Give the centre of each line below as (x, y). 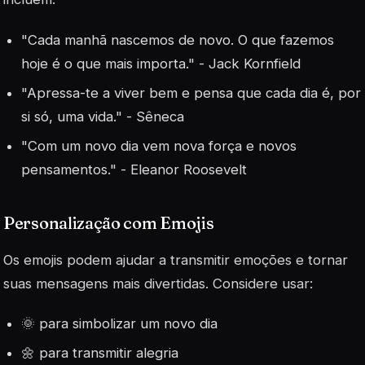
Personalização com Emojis (109, 222)
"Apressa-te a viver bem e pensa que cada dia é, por (191, 92)
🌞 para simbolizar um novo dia (120, 324)
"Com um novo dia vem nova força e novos (159, 145)
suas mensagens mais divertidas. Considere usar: (158, 284)
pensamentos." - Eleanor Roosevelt (134, 169)
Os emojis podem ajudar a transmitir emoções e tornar (176, 260)
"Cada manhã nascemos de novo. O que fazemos (178, 40)
